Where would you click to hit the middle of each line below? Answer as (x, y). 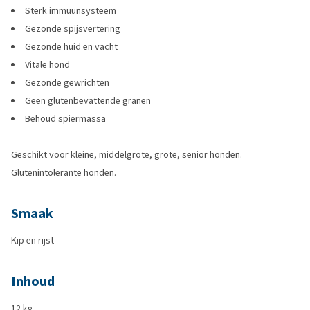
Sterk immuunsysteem (71, 11)
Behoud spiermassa (65, 119)
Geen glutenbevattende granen (88, 101)
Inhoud (33, 281)
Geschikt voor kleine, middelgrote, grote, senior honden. (127, 155)
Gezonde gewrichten (67, 83)
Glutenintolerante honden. (64, 173)
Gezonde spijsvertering (73, 29)
